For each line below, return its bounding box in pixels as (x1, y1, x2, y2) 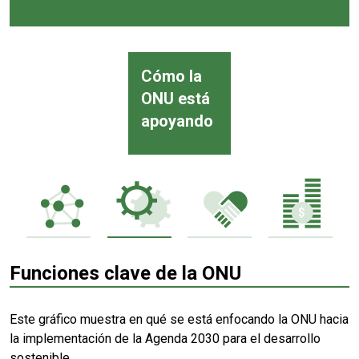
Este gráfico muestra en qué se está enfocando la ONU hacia (10, 312, 349, 328)
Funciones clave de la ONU (10, 262, 241, 285)
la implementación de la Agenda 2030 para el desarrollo (10, 331, 321, 347)
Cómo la (141, 67, 202, 87)
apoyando (141, 111, 213, 131)
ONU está (141, 89, 210, 109)
